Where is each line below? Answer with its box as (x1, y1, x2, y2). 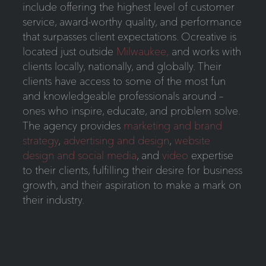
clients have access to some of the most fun (22, 74, 226, 88)
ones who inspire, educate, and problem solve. (22, 104, 240, 118)
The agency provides (22, 119, 123, 133)
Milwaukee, (116, 45, 172, 59)
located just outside (22, 45, 116, 59)
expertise (188, 148, 233, 163)
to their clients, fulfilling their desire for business (22, 163, 242, 178)
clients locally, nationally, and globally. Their (22, 59, 221, 74)
